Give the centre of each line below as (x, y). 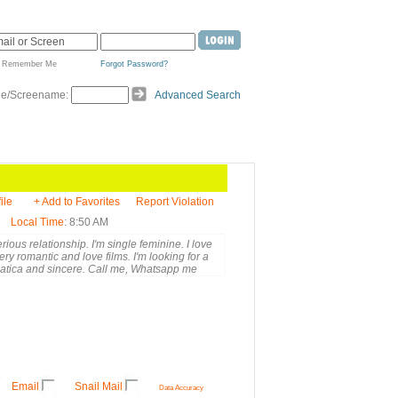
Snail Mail (99, 386)
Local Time (37, 222)
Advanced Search (198, 95)
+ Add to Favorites (77, 202)
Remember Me (29, 64)
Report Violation (175, 202)
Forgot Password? (134, 64)
